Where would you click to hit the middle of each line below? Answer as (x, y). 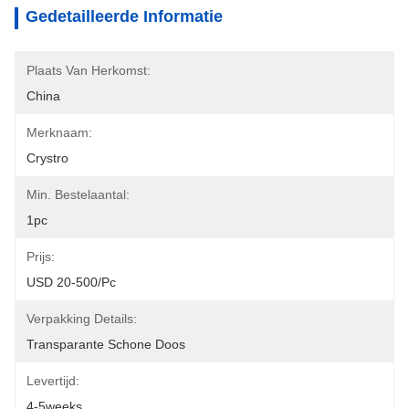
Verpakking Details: (82, 319)
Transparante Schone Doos (106, 344)
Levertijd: (53, 381)
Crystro (47, 158)
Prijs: (41, 257)
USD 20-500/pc (71, 282)
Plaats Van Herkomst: (89, 70)
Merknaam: (59, 132)
